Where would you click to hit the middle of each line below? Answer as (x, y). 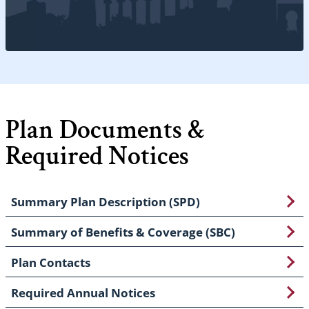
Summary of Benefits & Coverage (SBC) (123, 232)
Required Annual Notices (83, 292)
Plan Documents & (105, 130)
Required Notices (97, 156)
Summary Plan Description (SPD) (106, 201)
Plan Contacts (51, 262)
